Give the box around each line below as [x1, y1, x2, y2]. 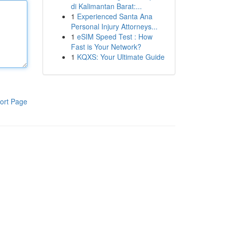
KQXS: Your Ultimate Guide [77, 52, 165, 62]
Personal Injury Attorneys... [70, 21, 158, 31]
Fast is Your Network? [70, 42, 141, 52]
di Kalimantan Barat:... [70, 1, 142, 11]
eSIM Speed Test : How [77, 31, 153, 42]
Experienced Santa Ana [77, 11, 153, 21]
